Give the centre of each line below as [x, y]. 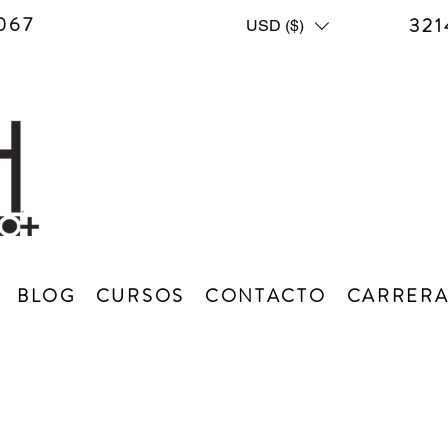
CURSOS [140, 295]
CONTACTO [265, 295]
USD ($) [275, 25]
